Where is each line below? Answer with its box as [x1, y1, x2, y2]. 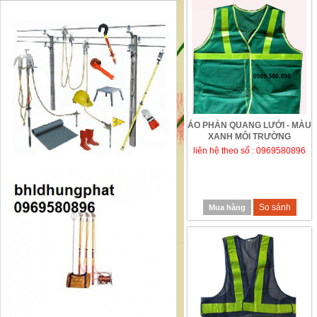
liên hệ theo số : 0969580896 [193, 146, 306, 156]
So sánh [258, 202, 291, 212]
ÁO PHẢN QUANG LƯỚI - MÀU [188, 120, 311, 130]
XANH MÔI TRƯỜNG [208, 132, 291, 142]
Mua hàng [208, 203, 246, 212]
